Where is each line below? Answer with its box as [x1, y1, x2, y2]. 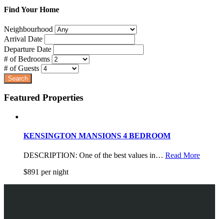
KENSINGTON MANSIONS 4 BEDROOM [23, 131, 171, 140]
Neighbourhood [4, 24, 53, 33]
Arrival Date [4, 34, 43, 43]
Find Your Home [4, 5, 59, 14]
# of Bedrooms [4, 54, 50, 63]
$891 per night [23, 167, 68, 176]
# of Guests [4, 64, 39, 72]
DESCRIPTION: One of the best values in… [23, 151, 165, 159]
